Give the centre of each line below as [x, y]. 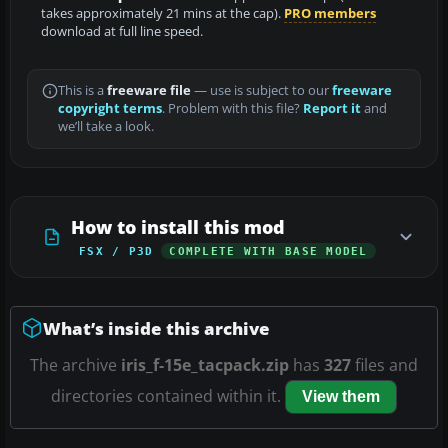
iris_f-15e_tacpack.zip [205, 364]
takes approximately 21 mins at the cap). [162, 13]
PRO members [330, 13]
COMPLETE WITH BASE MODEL [268, 250]
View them [341, 396]
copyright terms [110, 108]
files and [384, 364]
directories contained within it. [168, 395]
